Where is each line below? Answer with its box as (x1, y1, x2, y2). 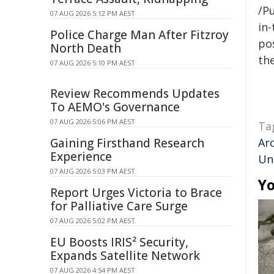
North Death (50, 40, 121, 56)
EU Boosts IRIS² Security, (50, 234, 188, 250)
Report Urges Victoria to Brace (50, 185, 222, 201)
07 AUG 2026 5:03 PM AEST (50, 166, 135, 176)
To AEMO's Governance (50, 99, 180, 115)
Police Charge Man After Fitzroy (50, 27, 229, 43)
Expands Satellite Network (50, 248, 200, 264)
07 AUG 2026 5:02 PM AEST (50, 216, 135, 225)
